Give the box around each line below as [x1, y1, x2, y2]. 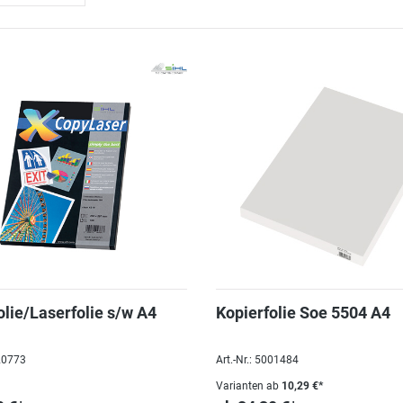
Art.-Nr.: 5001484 [216, 354, 299, 366]
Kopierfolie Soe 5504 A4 [216, 303, 390, 322]
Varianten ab [216, 380, 279, 392]
